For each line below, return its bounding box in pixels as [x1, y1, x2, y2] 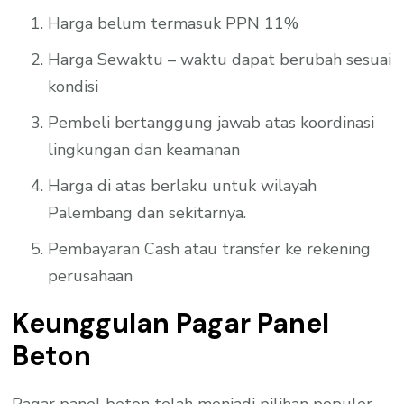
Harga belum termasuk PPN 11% [48, 12, 299, 34]
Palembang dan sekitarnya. [48, 201, 247, 224]
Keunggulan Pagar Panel [12, 305, 330, 341]
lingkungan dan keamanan [48, 138, 241, 161]
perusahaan [48, 264, 133, 287]
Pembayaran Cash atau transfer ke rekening [48, 237, 372, 260]
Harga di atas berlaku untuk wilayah [48, 174, 317, 197]
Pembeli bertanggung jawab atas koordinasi [48, 111, 375, 133]
